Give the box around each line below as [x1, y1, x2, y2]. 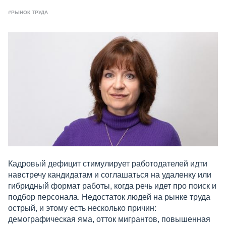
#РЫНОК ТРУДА [8, 10, 48, 15]
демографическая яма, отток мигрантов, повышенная [8, 215, 210, 224]
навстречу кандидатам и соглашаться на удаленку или [8, 171, 211, 180]
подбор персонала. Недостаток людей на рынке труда [8, 193, 210, 202]
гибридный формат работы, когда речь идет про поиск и [8, 182, 216, 191]
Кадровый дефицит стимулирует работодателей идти [8, 159, 207, 168]
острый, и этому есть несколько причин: [8, 204, 156, 213]
